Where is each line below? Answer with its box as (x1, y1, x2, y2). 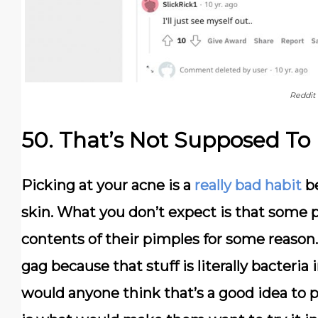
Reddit (289, 90, 315, 101)
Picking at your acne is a (21, 177, 194, 194)
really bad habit (194, 177, 302, 194)
